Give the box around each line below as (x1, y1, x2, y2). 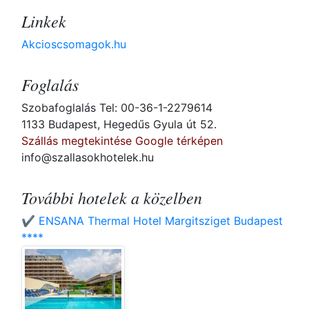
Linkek (21, 10, 66, 32)
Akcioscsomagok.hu (21, 37, 126, 52)
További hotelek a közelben (21, 186, 202, 209)
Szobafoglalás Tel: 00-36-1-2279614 (21, 101, 212, 115)
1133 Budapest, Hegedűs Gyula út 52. (21, 117, 217, 132)
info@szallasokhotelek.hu (21, 150, 154, 165)
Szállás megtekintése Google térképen (21, 134, 223, 148)
